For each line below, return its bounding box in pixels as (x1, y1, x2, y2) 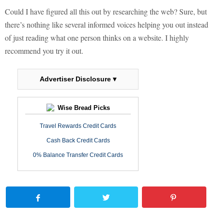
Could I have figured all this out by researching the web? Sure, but (5, 6, 207, 17)
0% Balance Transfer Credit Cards (33, 152, 123, 159)
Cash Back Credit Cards (46, 137, 110, 144)
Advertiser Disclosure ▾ (40, 75, 116, 83)
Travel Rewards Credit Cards (40, 123, 116, 130)
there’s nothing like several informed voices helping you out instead (5, 19, 208, 30)
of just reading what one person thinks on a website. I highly (5, 32, 189, 43)
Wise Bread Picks (55, 104, 110, 112)
